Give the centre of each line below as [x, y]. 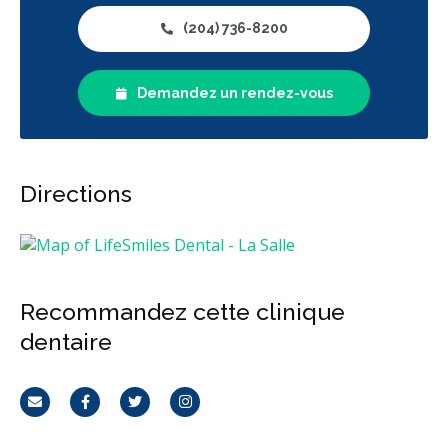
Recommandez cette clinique [182, 311]
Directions [76, 193]
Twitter [161, 411]
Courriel [64, 411]
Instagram [222, 411]
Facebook [119, 411]
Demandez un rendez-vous [234, 92]
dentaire [66, 341]
